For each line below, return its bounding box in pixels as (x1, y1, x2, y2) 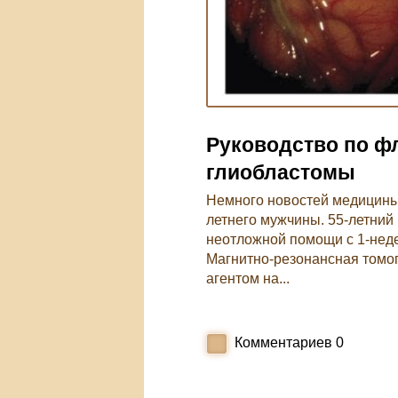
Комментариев (235, 335, 332, 350)
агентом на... (206, 271, 290, 286)
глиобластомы (206, 161, 355, 184)
